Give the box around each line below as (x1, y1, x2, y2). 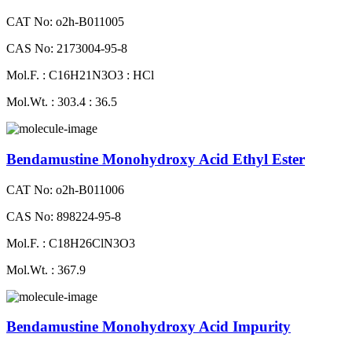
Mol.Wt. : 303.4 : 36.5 (6, 95, 117, 109)
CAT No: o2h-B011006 (6, 182, 124, 196)
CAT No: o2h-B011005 (6, 15, 124, 29)
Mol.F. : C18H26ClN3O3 (6, 236, 135, 250)
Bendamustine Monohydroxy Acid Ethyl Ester (6, 150, 305, 167)
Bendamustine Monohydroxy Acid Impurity (6, 318, 291, 335)
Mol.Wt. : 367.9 (6, 262, 86, 277)
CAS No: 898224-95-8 (6, 209, 121, 223)
